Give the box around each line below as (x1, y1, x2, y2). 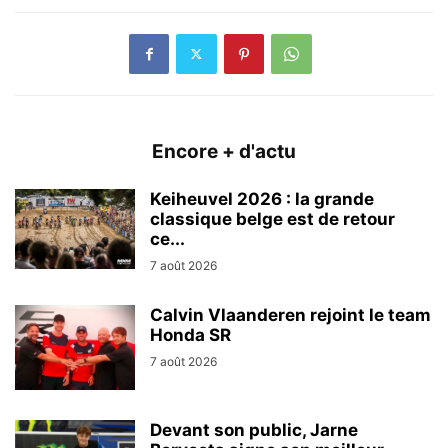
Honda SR (150, 324, 231, 345)
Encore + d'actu (152, 139, 296, 163)
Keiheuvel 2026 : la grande (150, 188, 374, 209)
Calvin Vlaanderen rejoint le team (150, 304, 431, 325)
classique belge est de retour (150, 208, 395, 229)
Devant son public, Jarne (150, 419, 358, 440)
